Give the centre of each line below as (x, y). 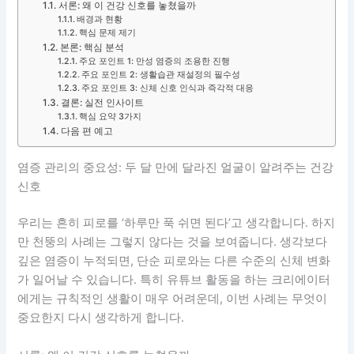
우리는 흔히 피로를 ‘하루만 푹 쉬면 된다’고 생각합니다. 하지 (177, 223)
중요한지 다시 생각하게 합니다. (101, 318)
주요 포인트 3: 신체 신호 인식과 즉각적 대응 (168, 88)
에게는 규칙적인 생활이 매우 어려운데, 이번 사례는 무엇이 (173, 299)
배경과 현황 (100, 19)
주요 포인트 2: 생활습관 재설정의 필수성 (161, 74)
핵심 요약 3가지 (111, 116)
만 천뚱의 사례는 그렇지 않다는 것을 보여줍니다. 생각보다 (173, 242)
